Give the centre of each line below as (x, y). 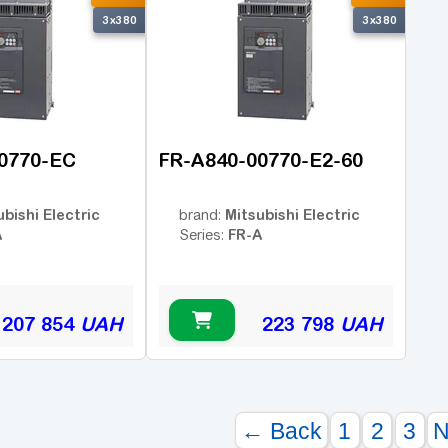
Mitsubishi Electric (292, 214)
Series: (203, 234)
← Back (281, 431)
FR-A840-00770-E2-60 (261, 160)
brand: (202, 214)
